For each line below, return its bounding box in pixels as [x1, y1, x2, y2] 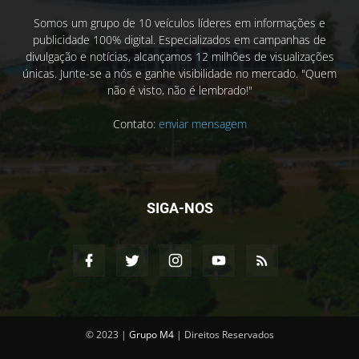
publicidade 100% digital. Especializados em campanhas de [33, 31, 326, 47]
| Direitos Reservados [173, 327, 274, 341]
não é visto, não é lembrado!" [107, 82, 252, 98]
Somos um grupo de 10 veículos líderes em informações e [34, 14, 325, 30]
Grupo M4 [128, 327, 174, 341]
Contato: [112, 115, 159, 131]
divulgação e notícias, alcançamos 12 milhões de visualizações [25, 48, 334, 64]
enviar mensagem [158, 115, 247, 131]
